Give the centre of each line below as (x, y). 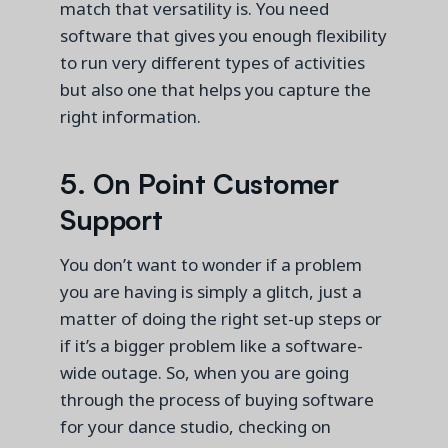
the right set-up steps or (284, 318)
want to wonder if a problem (247, 264)
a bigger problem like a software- (229, 345)
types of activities (293, 62)
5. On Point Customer (199, 181)
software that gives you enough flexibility (223, 35)
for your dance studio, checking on (195, 426)
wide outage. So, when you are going (204, 372)
